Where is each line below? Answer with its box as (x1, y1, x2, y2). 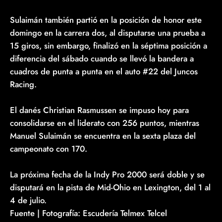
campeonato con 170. (10, 142, 90, 155)
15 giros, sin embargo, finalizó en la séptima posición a (10, 39, 207, 52)
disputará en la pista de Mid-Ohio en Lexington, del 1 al (10, 181, 211, 193)
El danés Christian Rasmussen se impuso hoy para (10, 104, 189, 116)
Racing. (10, 78, 39, 90)
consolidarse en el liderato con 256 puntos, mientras (10, 116, 199, 129)
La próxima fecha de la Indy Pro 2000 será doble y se (10, 168, 205, 180)
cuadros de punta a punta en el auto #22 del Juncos (10, 65, 198, 77)
